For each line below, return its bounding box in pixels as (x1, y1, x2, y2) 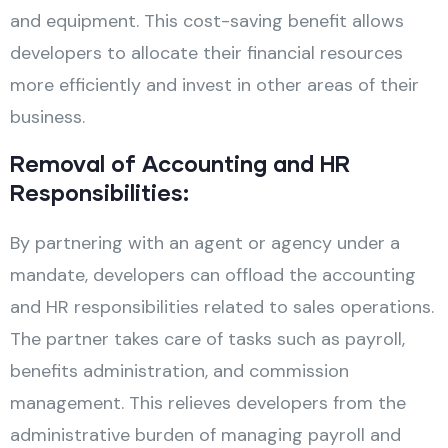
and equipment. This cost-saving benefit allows (10, 8, 404, 33)
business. (10, 104, 85, 129)
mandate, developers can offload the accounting (10, 262, 416, 287)
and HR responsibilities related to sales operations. (10, 294, 434, 319)
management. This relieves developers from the (10, 390, 406, 415)
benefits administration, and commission (10, 358, 349, 383)
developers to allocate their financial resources (10, 40, 403, 65)
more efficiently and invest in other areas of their (10, 72, 419, 97)
